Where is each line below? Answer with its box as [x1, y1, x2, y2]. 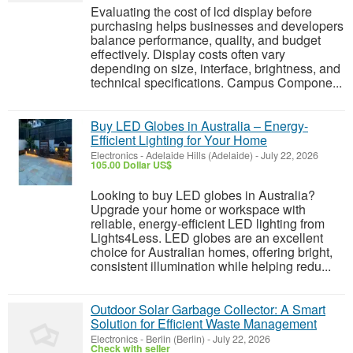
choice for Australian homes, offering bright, [91, 243, 333, 261]
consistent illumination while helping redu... [91, 257, 331, 275]
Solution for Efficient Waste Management [91, 314, 317, 333]
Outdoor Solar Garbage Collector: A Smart [91, 300, 325, 318]
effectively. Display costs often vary [91, 45, 285, 63]
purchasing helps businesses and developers [91, 17, 344, 35]
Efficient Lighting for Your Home [91, 131, 267, 149]
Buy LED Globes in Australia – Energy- [91, 117, 308, 135]
